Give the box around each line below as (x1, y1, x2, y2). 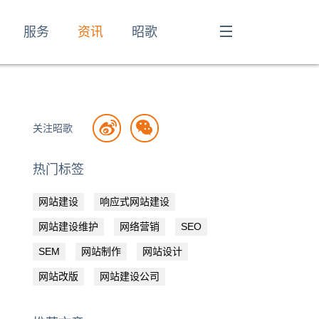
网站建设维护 (38, 221, 98, 232)
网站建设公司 (100, 271, 159, 282)
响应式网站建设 (100, 196, 169, 207)
